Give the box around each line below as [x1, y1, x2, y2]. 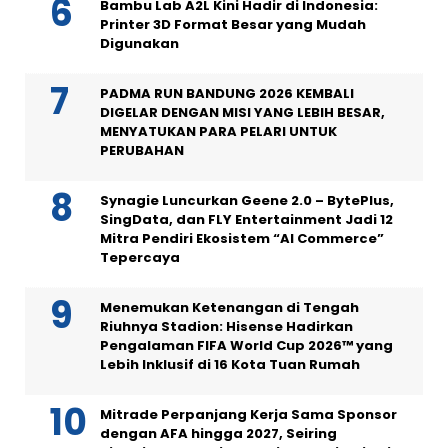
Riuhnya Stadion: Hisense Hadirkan [100, 317, 353, 336]
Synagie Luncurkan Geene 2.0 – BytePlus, [100, 191, 394, 210]
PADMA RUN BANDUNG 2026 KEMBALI [100, 84, 354, 103]
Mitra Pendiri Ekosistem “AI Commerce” [100, 229, 384, 248]
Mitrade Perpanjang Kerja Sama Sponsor [100, 405, 397, 424]
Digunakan [100, 34, 179, 53]
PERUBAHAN [100, 141, 184, 160]
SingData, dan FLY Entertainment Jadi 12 [100, 210, 393, 229]
